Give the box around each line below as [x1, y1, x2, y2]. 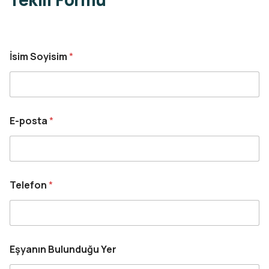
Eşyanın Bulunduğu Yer [10, 243, 116, 256]
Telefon [10, 178, 49, 192]
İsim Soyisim [10, 50, 69, 63]
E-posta [10, 114, 49, 127]
